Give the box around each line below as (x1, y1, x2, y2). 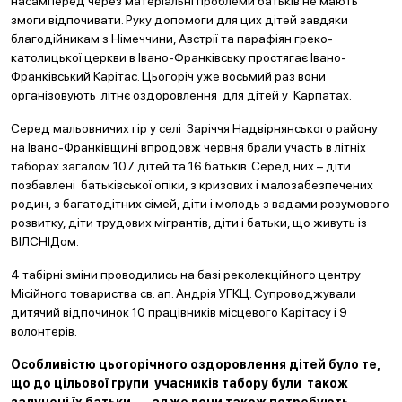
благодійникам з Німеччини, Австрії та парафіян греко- (11, 31, 333, 46)
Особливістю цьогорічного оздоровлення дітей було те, (11, 357, 380, 371)
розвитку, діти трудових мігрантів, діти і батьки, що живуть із (11, 215, 367, 230)
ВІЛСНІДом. (11, 234, 79, 249)
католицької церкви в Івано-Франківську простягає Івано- (11, 50, 346, 65)
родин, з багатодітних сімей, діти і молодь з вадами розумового (11, 197, 389, 211)
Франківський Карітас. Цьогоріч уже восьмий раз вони (11, 69, 326, 83)
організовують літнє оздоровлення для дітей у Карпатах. (11, 88, 352, 102)
